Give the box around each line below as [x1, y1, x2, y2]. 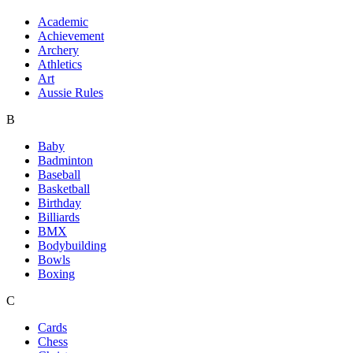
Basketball [38, 182, 90, 196]
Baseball [38, 168, 80, 182]
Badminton [38, 154, 93, 168]
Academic [38, 15, 88, 29]
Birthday [38, 196, 81, 210]
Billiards [38, 210, 80, 225]
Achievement [38, 29, 104, 43]
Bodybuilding [38, 239, 106, 253]
